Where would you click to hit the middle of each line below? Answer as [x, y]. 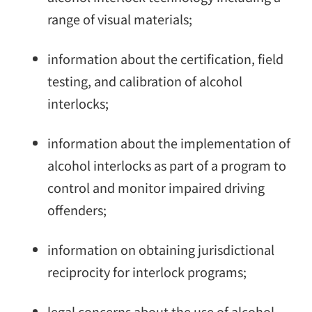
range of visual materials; [120, 18]
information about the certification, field [165, 58]
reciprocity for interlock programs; [147, 272]
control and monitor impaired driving [156, 187]
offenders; [77, 209]
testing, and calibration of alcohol [145, 80]
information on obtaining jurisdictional [161, 250]
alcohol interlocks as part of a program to [167, 165]
